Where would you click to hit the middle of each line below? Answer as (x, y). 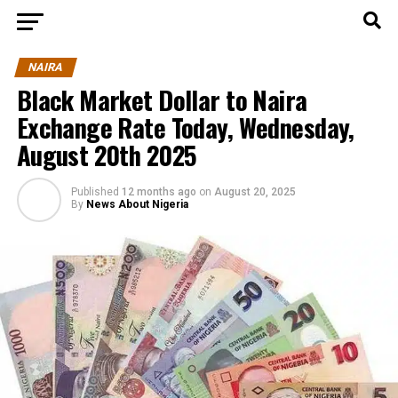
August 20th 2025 (107, 155)
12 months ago (159, 192)
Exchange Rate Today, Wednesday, (185, 127)
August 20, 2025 (255, 192)
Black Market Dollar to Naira (162, 99)
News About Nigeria (137, 204)
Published (95, 192)
